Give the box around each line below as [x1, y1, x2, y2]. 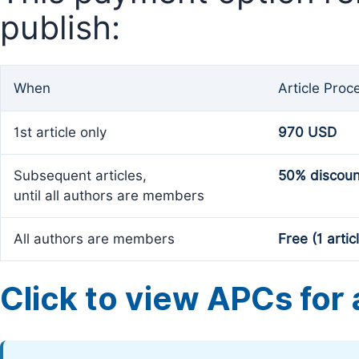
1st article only [14, 124, 107, 140]
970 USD [278, 124, 337, 140]
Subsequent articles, [14, 167, 147, 184]
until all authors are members [14, 188, 204, 204]
